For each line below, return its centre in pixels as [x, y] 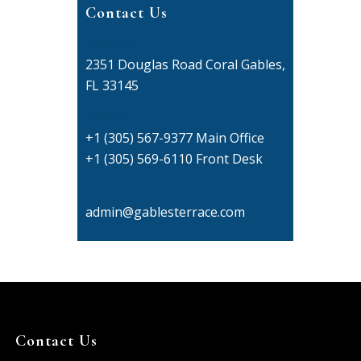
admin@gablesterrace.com [165, 212]
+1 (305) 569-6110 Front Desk [174, 159]
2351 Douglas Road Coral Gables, [185, 64]
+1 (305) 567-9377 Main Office [174, 138]
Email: [102, 191]
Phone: [107, 117]
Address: [112, 43]
